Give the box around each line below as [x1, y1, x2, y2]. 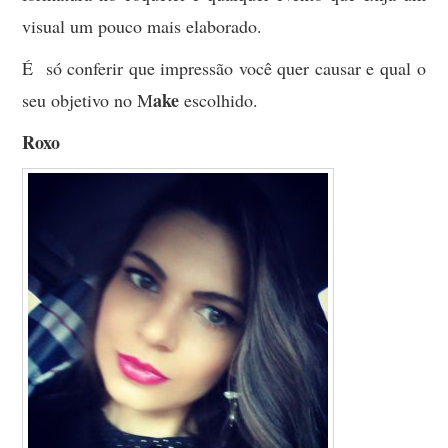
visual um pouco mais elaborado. [22, 14, 263, 39]
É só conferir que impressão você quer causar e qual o [22, 56, 426, 81]
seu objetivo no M [22, 88, 154, 113]
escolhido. [179, 88, 259, 113]
